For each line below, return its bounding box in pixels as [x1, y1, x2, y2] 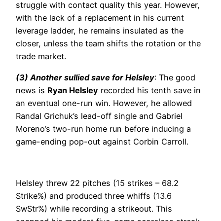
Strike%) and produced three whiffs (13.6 [16, 191, 172, 201]
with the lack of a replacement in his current [16, 13, 184, 23]
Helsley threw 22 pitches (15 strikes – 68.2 [16, 178, 179, 188]
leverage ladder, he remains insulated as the [16, 26, 184, 36]
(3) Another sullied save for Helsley [16, 72, 154, 82]
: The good [154, 72, 195, 82]
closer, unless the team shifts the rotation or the [16, 38, 201, 49]
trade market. [16, 51, 66, 62]
